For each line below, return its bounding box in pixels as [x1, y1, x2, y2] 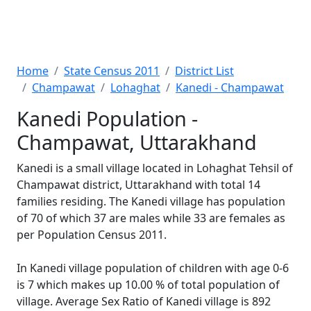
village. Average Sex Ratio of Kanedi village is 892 [17, 294, 271, 309]
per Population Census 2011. [17, 227, 167, 242]
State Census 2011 [64, 63, 160, 78]
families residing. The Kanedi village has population [17, 194, 285, 209]
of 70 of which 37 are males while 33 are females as [17, 210, 285, 226]
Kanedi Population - [17, 105, 198, 132]
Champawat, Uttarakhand [17, 128, 257, 155]
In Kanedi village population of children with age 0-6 [17, 260, 289, 276]
